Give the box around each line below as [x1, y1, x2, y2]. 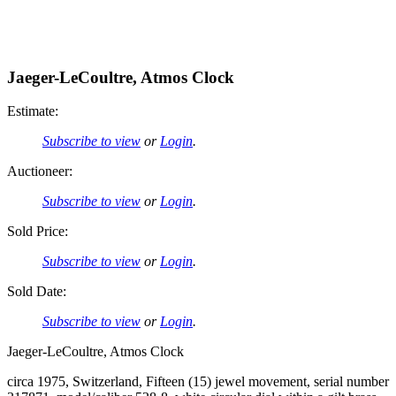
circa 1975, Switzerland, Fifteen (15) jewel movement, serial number [7, 374, 389, 390]
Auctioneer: [7, 164, 72, 179]
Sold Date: [7, 284, 66, 300]
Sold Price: [7, 224, 68, 240]
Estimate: [7, 103, 58, 119]
